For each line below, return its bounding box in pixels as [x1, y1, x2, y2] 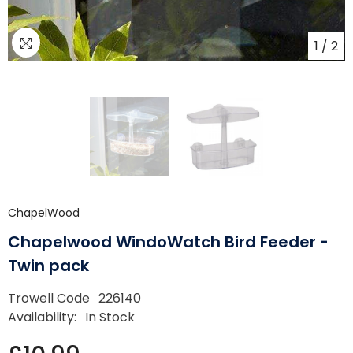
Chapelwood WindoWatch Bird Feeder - [8, 231, 329, 253]
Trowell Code [8, 289, 90, 307]
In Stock [85, 308, 135, 326]
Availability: [8, 308, 76, 326]
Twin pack [8, 255, 89, 277]
